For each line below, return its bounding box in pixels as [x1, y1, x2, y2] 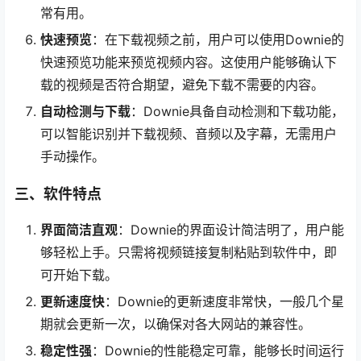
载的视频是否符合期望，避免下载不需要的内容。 [40, 76, 324, 93]
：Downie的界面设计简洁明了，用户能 [118, 221, 344, 238]
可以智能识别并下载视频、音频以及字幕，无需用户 [40, 125, 337, 142]
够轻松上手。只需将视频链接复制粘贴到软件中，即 [40, 243, 337, 260]
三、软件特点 [15, 185, 102, 202]
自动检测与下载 [40, 102, 131, 119]
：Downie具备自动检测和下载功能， [131, 102, 344, 119]
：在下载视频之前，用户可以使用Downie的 [92, 31, 344, 48]
